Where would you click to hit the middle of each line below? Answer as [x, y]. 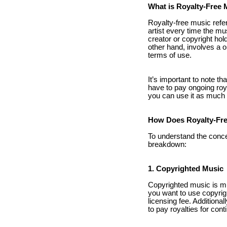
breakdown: [167, 144]
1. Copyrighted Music [186, 168]
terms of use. [170, 55]
